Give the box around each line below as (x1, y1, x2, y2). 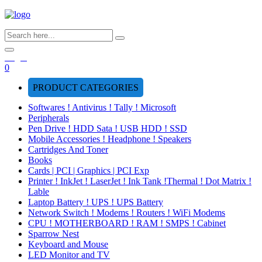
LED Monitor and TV (28, 250, 110, 260)
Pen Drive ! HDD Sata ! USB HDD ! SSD (28, 123, 187, 133)
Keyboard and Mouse (28, 239, 108, 249)
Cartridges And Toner (28, 144, 108, 154)
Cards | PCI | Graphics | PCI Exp (28, 166, 149, 175)
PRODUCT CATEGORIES (33, 82, 139, 92)
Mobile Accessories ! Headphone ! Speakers (28, 134, 191, 144)
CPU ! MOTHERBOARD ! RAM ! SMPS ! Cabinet (28, 218, 226, 228)
